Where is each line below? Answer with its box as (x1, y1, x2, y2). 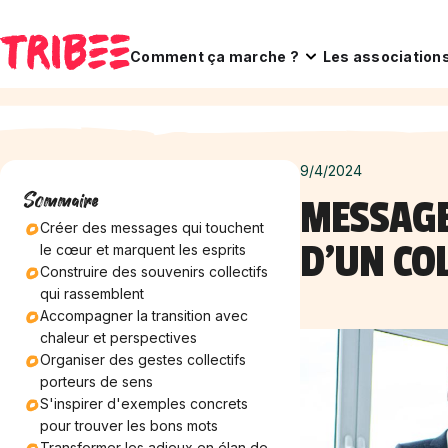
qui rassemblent (40, 285, 144, 302)
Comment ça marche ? (130, 47, 299, 65)
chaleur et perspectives (40, 329, 197, 346)
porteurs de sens (40, 373, 153, 390)
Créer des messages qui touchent (40, 219, 264, 236)
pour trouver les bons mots (40, 417, 218, 434)
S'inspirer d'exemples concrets (40, 395, 248, 412)
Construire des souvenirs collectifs (40, 263, 268, 280)
